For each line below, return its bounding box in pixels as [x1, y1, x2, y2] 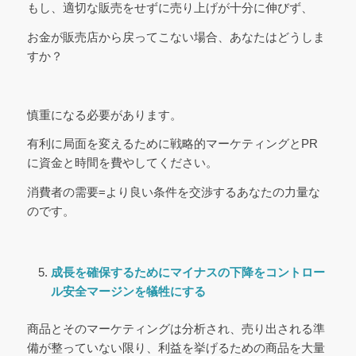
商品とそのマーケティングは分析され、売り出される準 [26, 321, 325, 335]
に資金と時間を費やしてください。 [26, 156, 218, 170]
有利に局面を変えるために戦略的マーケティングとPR [26, 137, 318, 151]
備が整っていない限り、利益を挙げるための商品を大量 [26, 340, 325, 354]
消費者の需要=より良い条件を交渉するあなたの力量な [26, 185, 320, 199]
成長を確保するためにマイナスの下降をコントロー [50, 265, 325, 279]
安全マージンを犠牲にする [62, 284, 206, 298]
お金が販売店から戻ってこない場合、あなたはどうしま [26, 30, 325, 44]
